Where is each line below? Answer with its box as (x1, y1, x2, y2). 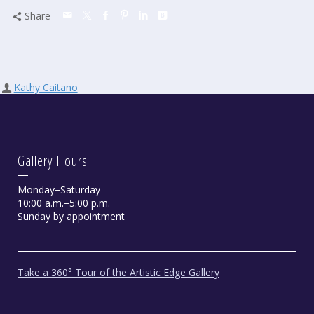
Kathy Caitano (13, 81, 78, 94)
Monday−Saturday (18, 183, 100, 196)
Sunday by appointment (18, 210, 125, 223)
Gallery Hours (18, 151, 88, 170)
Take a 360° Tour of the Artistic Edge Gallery (18, 266, 219, 279)
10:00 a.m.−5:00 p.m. (18, 196, 110, 210)
